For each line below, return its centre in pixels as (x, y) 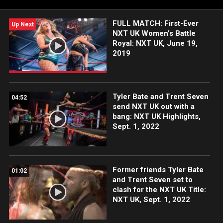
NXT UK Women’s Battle (154, 33)
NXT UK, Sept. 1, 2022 (151, 200)
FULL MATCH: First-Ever (155, 23)
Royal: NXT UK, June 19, (155, 43)
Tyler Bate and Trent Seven (160, 97)
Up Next (23, 24)
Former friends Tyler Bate (158, 170)
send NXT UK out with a (153, 107)
